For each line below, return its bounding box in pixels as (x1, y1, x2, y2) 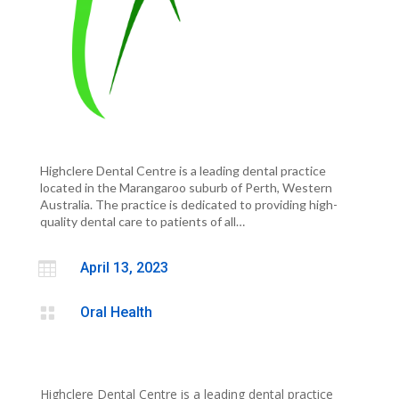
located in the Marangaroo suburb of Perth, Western (39, 180, 332, 196)
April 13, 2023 (79, 259, 168, 277)
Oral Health (79, 304, 152, 322)
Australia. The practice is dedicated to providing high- (39, 197, 338, 213)
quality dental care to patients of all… (39, 214, 245, 230)
